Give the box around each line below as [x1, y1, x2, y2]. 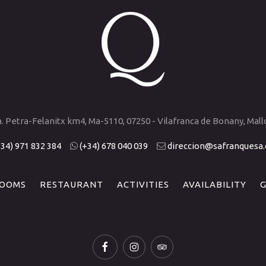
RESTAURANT [40, 179, 103, 189]
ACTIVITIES [117, 179, 169, 189]
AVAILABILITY [183, 179, 246, 189]
